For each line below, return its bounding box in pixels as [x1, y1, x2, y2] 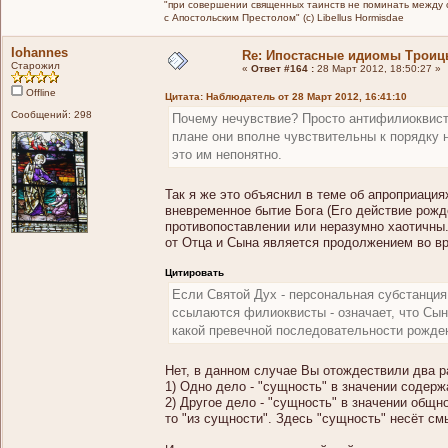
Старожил [11, 59, 60, 71]
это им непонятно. [172, 146, 282, 162]
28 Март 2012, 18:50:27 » [314, 62, 441, 74]
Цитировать [165, 266, 224, 278]
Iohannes [11, 44, 68, 60]
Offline [23, 86, 56, 98]
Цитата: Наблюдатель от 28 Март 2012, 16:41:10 [165, 90, 407, 102]
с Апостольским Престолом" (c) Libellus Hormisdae [164, 11, 404, 23]
